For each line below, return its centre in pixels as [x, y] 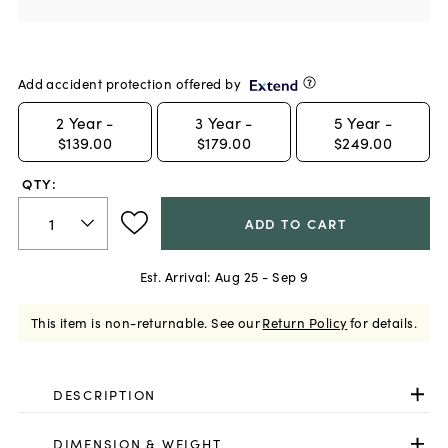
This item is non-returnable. [119, 322]
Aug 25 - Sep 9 [261, 277]
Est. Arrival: [175, 277]
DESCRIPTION [104, 394]
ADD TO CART [295, 223]
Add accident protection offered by [129, 84]
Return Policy [305, 322]
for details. [383, 322]
